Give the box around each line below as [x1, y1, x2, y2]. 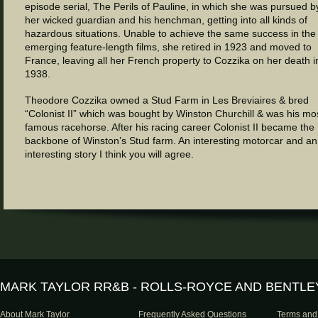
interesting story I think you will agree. [25, 148, 194, 160]
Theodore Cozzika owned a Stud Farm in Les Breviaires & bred [25, 94, 309, 106]
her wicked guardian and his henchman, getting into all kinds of [25, 14, 307, 26]
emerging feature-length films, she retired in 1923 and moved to [25, 41, 312, 53]
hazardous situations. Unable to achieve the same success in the [25, 28, 316, 39]
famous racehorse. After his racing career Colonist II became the [25, 121, 314, 133]
